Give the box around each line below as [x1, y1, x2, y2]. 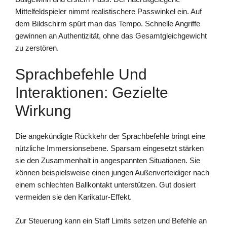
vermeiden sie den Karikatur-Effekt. [15, 193, 132, 202]
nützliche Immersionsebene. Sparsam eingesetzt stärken [15, 144, 204, 153]
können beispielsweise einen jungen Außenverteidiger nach [15, 168, 209, 177]
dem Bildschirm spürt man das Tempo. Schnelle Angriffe [15, 19, 200, 28]
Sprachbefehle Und [15, 66, 147, 83]
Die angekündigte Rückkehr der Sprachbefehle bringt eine [15, 132, 205, 141]
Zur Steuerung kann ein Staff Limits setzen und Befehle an [15, 216, 207, 225]
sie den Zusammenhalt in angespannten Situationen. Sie [15, 156, 200, 165]
